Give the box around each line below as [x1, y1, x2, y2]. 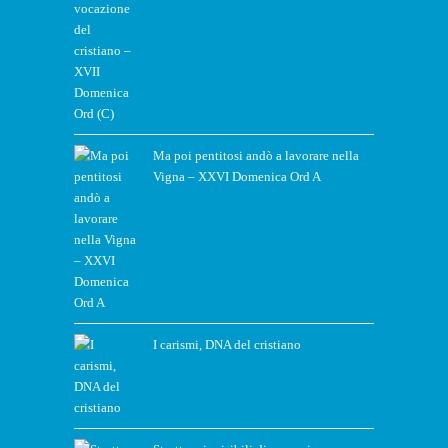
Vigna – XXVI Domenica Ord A [153, 168, 321, 184]
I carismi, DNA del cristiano [153, 336, 301, 352]
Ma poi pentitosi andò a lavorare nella [153, 147, 359, 163]
